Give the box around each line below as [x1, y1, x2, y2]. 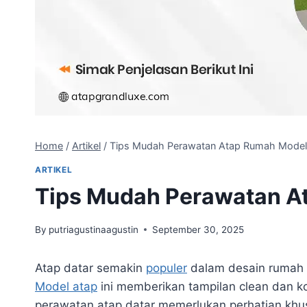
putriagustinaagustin [49, 223, 139, 235]
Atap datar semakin [35, 260, 146, 275]
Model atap [35, 279, 97, 293]
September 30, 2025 [152, 223, 245, 235]
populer [146, 260, 187, 275]
